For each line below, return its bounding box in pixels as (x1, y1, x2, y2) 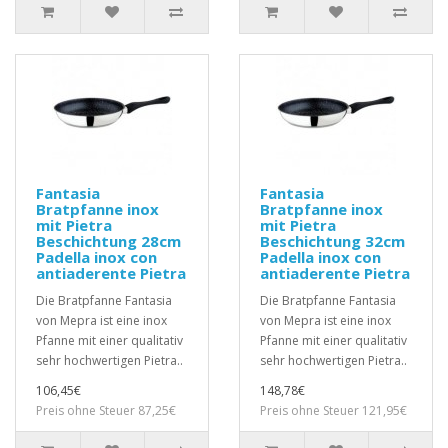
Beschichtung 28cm (36, 231, 181, 251)
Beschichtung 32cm (260, 231, 405, 251)
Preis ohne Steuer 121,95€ (260, 402, 407, 419)
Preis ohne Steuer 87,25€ (36, 402, 176, 419)
